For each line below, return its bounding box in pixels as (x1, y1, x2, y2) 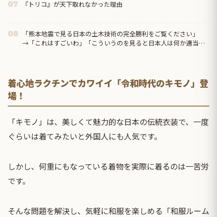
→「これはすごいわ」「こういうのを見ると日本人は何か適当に (22, 38, 205, 48)
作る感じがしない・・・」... (22, 47, 102, 57)
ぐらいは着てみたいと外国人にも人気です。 (8, 130, 162, 142)
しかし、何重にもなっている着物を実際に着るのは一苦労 (8, 160, 209, 172)
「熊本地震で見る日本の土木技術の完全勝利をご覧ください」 (22, 29, 199, 39)
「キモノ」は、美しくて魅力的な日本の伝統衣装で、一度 (8, 116, 209, 128)
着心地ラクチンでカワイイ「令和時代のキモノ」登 (8, 77, 208, 90)
